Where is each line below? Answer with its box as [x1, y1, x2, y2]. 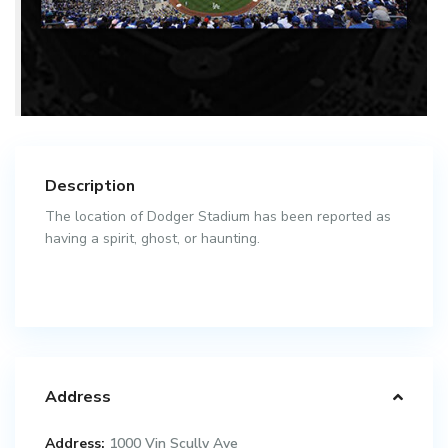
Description [45, 175, 136, 198]
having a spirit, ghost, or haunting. [45, 229, 261, 249]
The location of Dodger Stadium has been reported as [45, 207, 392, 227]
